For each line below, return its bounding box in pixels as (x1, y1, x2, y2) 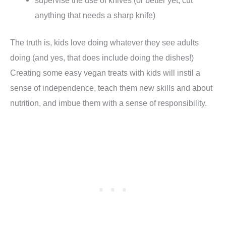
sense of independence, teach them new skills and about (10, 83, 212, 93)
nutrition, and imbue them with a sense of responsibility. (10, 98, 207, 108)
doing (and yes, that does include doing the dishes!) (10, 53, 194, 63)
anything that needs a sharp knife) (35, 10, 156, 20)
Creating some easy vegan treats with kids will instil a (10, 68, 200, 78)
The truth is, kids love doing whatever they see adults (10, 38, 199, 47)
